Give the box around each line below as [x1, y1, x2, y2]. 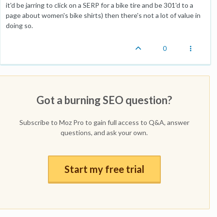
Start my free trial [64, 163, 144, 175]
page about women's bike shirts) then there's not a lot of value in [6, 11, 201, 19]
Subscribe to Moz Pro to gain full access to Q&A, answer [19, 118, 189, 126]
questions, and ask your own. [61, 128, 148, 137]
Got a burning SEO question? [36, 93, 172, 107]
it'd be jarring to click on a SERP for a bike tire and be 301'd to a [6, 1, 193, 9]
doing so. [6, 21, 33, 30]
